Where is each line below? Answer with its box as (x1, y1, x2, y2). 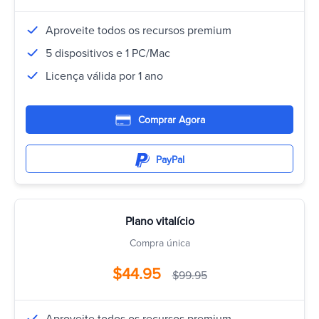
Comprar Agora (137, 114, 205, 126)
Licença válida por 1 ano (46, 69, 163, 83)
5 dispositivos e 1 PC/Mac (46, 46, 170, 61)
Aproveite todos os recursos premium (46, 23, 231, 38)
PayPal (155, 154, 184, 166)
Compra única (129, 237, 190, 249)
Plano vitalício (125, 214, 194, 229)
